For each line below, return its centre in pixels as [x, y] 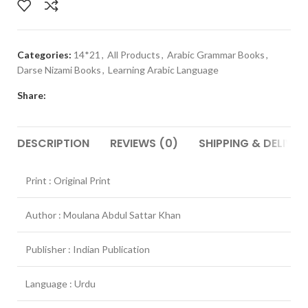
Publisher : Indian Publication [88, 249]
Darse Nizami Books [59, 69]
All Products [134, 54]
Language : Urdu [60, 283]
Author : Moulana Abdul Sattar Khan [103, 214]
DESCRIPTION [53, 143]
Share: [32, 95]
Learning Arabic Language [163, 69]
